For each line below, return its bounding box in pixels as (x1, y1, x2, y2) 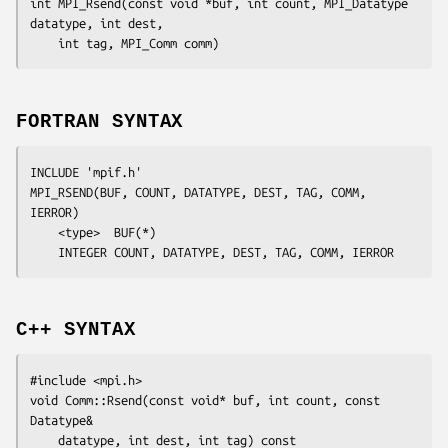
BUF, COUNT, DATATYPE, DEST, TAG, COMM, (100, 184, 366, 199)
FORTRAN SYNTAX (16, 110, 184, 133)
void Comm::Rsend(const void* (30, 393, 233, 408)
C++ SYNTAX (16, 319, 136, 342)
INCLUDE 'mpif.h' (30, 164, 142, 179)
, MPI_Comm (107, 35, 177, 50)
